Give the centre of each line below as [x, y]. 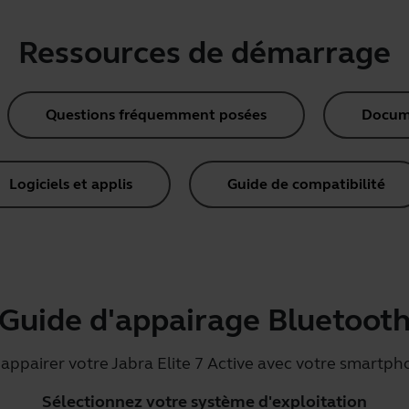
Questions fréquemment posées [156, 115]
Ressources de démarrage [204, 53]
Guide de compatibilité [306, 184]
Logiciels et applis [71, 184]
